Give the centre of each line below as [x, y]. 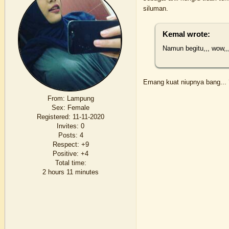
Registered [53, 117]
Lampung [79, 98]
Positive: [66, 153]
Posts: [68, 135]
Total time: [71, 163]
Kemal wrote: [186, 35]
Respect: [66, 144]
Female [78, 107]
